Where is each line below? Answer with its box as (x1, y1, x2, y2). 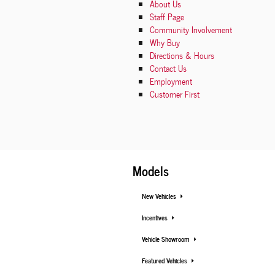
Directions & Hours (150, 48, 214, 63)
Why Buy (150, 36, 180, 50)
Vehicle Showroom (142, 233, 192, 244)
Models (133, 160, 169, 180)
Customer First (150, 87, 199, 101)
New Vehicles (142, 190, 178, 201)
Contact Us (150, 61, 187, 76)
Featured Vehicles (142, 255, 189, 266)
